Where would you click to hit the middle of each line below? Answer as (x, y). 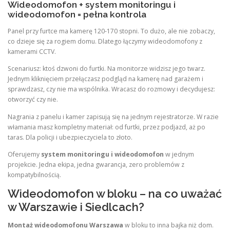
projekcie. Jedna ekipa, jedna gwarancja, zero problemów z (96, 164)
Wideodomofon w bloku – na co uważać (115, 193)
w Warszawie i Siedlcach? (76, 207)
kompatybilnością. (34, 175)
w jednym (179, 154)
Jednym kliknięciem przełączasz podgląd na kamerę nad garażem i (106, 79)
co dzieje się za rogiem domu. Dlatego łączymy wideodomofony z (105, 42)
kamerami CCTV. (32, 52)
